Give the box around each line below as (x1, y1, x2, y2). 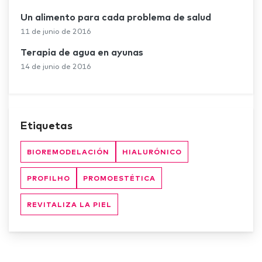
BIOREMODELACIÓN (27, 147, 109, 156)
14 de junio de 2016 (20, 61, 91, 71)
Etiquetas (20, 118, 73, 132)
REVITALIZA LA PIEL (27, 199, 112, 209)
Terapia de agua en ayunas (20, 46, 143, 58)
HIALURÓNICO (122, 147, 182, 156)
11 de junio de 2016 (20, 26, 91, 36)
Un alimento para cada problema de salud (20, 11, 211, 23)
